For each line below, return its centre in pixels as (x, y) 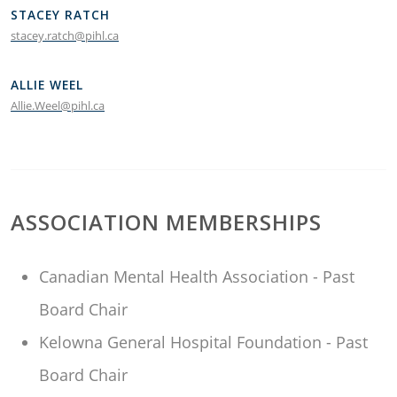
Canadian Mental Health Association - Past (197, 276)
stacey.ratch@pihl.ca (65, 35)
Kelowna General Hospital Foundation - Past (203, 342)
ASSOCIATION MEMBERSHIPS (166, 222)
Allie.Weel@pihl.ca (58, 105)
